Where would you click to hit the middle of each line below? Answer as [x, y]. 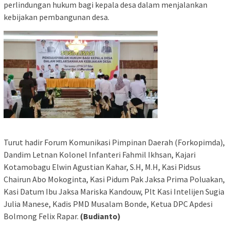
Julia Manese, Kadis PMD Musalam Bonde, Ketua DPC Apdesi [108, 204]
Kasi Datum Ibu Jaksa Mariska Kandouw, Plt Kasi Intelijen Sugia [114, 191]
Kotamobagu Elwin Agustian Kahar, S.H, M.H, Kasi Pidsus [103, 167]
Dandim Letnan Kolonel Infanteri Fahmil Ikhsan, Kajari [100, 154]
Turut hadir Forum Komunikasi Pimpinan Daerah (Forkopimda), [114, 142]
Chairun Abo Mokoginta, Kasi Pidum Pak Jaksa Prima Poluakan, [114, 179]
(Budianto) [100, 216]
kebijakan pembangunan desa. [56, 17]
